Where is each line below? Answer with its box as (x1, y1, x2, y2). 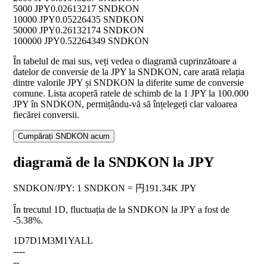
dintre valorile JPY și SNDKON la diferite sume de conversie (13, 77, 244, 88)
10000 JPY (13, 14, 55, 25)
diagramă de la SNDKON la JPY (13, 154, 214, 170)
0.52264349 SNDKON (60, 36, 149, 46)
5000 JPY (13, 4, 51, 14)
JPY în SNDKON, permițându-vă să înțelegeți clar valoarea (13, 99, 237, 110)
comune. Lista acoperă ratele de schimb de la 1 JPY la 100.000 (13, 88, 249, 99)
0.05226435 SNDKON (55, 14, 144, 25)
